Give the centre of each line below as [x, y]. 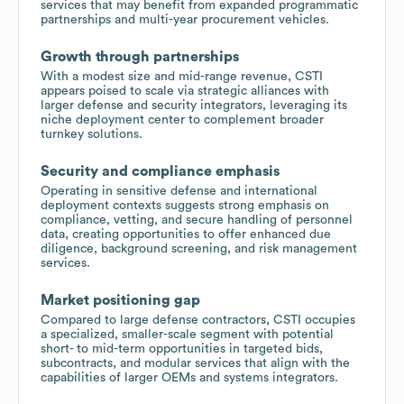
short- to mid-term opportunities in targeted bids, [182, 349]
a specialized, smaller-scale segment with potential [187, 334]
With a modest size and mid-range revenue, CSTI [182, 76]
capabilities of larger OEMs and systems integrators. [189, 377]
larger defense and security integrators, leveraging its [194, 105]
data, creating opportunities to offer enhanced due [186, 234]
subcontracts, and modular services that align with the [195, 363]
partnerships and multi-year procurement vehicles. [185, 19]
